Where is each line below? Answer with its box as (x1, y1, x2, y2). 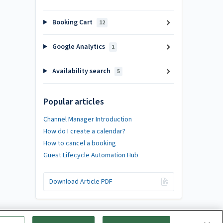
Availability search (50, 66, 112, 76)
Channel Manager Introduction (43, 114, 132, 124)
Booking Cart (50, 17, 94, 27)
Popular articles (43, 95, 104, 108)
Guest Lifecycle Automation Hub (43, 150, 138, 160)
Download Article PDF (49, 177, 112, 187)
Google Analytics (50, 42, 107, 52)
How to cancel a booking (43, 138, 116, 148)
